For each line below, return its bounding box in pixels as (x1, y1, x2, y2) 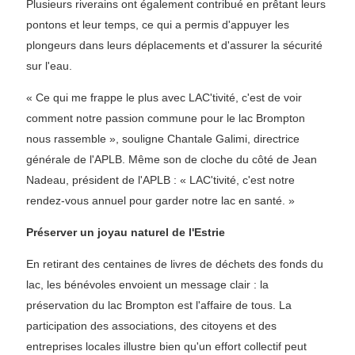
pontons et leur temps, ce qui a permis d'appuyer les (26, 18, 289, 31)
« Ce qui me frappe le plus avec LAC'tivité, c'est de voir (26, 91, 302, 104)
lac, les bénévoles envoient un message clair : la (26, 278, 269, 291)
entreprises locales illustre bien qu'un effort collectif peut (26, 340, 307, 353)
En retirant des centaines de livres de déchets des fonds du (26, 258, 323, 270)
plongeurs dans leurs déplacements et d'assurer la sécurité (26, 39, 323, 52)
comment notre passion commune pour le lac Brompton (26, 112, 305, 124)
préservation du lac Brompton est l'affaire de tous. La (26, 299, 292, 311)
